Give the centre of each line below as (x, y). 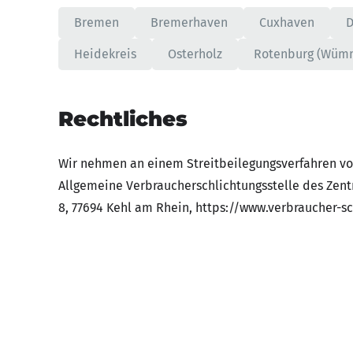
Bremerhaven (189, 22)
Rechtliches (123, 119)
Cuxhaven (287, 22)
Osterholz (195, 54)
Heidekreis (105, 54)
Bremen (97, 22)
